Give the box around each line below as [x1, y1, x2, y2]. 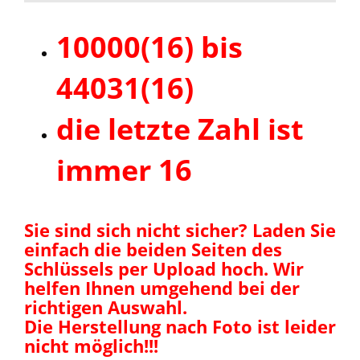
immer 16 [56, 150, 192, 190]
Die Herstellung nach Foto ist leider [24, 314, 336, 338]
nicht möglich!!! [24, 333, 158, 358]
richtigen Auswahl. [24, 295, 187, 319]
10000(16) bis [56, 27, 243, 67]
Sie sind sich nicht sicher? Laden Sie [24, 218, 336, 242]
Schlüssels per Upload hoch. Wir [24, 256, 304, 280]
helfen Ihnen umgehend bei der [24, 276, 300, 300]
